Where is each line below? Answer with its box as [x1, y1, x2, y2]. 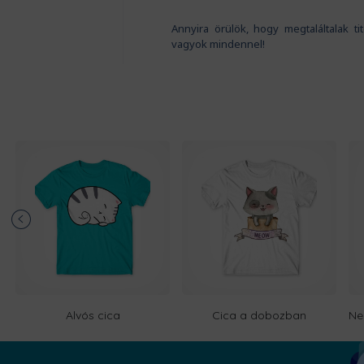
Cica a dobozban [212, 308, 306, 323]
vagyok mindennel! [171, 37, 265, 52]
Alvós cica [65, 308, 120, 323]
